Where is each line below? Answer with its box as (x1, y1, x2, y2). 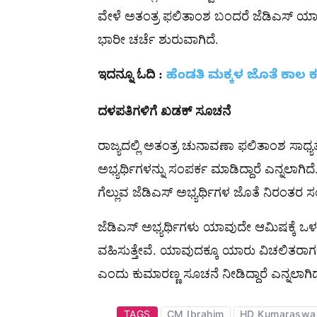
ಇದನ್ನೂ (98, 67, 133, 81)
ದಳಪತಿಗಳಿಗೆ (98, 103, 157, 118)
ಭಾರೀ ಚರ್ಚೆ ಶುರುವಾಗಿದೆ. (98, 32, 219, 47)
